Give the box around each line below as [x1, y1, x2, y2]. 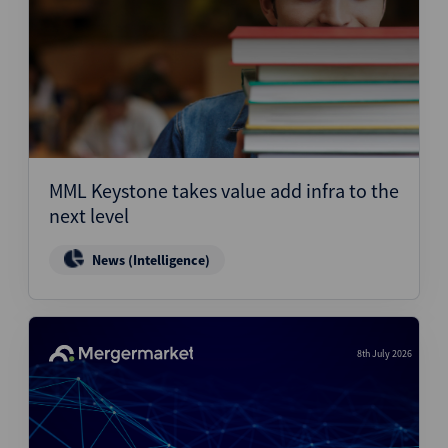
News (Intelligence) [92, 251, 210, 269]
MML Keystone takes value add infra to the [49, 178, 399, 203]
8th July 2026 [357, 347, 412, 360]
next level [49, 203, 129, 228]
